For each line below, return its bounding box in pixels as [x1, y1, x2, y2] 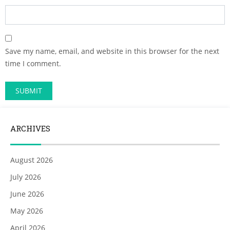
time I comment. [5, 58, 61, 68]
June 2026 [10, 188, 44, 199]
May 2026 [10, 205, 43, 216]
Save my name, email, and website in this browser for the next [5, 46, 219, 56]
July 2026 [10, 171, 41, 182]
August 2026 [10, 155, 53, 165]
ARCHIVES [10, 123, 50, 133]
